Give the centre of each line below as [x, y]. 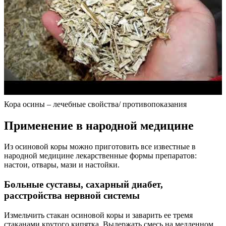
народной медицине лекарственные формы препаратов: [100, 156]
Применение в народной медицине [99, 125]
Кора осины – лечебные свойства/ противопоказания [95, 104]
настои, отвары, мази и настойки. [62, 165]
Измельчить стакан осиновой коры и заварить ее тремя [98, 215]
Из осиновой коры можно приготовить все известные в [100, 147]
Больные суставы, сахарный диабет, [83, 185]
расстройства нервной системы [72, 196]
